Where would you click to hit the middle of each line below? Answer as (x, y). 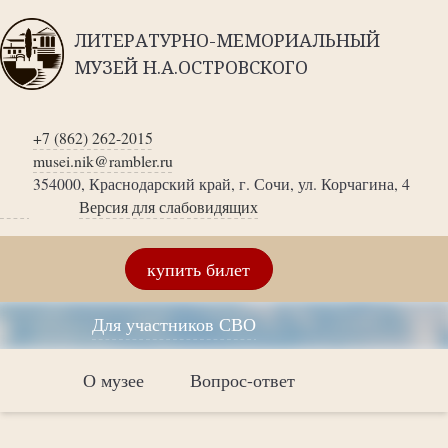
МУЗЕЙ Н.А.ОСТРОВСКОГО (191, 67)
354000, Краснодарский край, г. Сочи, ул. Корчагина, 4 (221, 183)
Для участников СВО (173, 324)
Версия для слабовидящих (168, 206)
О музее (113, 380)
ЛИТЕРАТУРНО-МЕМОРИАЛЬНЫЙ (227, 40)
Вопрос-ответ (242, 380)
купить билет (199, 269)
